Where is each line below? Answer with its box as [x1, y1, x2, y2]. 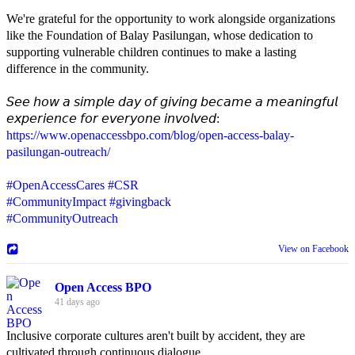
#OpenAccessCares [6, 177, 105, 192]
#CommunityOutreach [6, 211, 118, 225]
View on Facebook [271, 242, 349, 254]
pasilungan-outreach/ [6, 144, 110, 158]
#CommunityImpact [6, 194, 106, 208]
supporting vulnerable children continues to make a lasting [6, 44, 296, 59]
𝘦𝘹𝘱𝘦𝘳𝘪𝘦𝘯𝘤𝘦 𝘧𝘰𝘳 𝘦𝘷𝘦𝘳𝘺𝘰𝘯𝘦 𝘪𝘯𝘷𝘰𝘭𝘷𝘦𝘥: [6, 111, 219, 125]
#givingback [109, 194, 171, 208]
